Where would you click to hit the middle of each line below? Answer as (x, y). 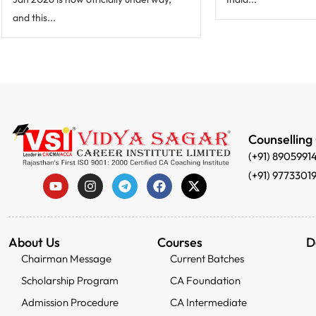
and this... (34, 18)
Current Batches (207, 258)
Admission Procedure (69, 302)
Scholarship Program (69, 280)
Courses (180, 242)
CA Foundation (205, 280)
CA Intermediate (208, 302)
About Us (34, 242)
